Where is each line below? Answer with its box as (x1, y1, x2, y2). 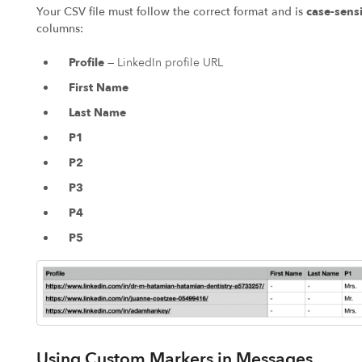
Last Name (68, 105, 126, 121)
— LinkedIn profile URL (103, 55, 223, 71)
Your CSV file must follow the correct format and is (36, 4, 306, 20)
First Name (68, 80, 128, 96)
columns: (36, 21, 83, 37)
